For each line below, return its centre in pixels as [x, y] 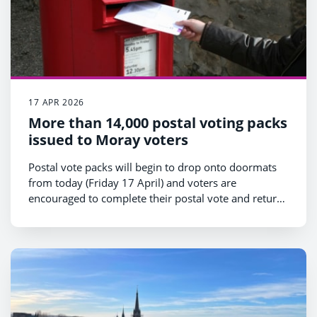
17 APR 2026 [57, 103]
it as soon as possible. [81, 214]
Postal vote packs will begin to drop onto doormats [152, 167]
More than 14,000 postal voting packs [158, 123]
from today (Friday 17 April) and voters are [132, 183]
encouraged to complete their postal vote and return [156, 198]
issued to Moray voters [108, 140]
